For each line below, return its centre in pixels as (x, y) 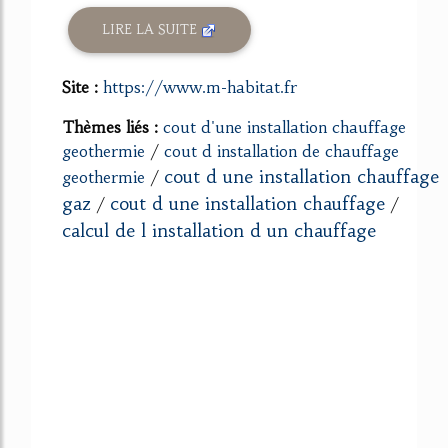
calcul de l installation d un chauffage (219, 230)
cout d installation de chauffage (281, 150)
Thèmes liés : (112, 126)
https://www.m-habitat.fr (200, 86)
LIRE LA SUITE (152, 30)
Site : (82, 86)
